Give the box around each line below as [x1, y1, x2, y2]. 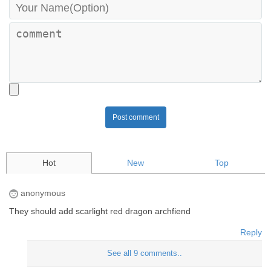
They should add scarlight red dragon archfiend [9, 206, 191, 217]
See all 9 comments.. [107, 249, 182, 258]
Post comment [112, 113, 159, 122]
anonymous [18, 188, 65, 198]
